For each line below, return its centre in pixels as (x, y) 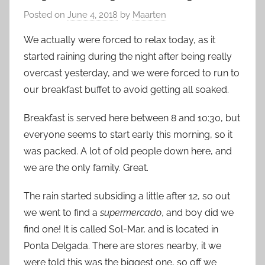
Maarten (149, 14)
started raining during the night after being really (128, 56)
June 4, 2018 (93, 14)
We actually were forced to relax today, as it (119, 40)
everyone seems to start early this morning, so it (128, 134)
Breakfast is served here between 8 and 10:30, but (132, 118)
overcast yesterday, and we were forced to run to (132, 73)
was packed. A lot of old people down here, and (128, 151)
